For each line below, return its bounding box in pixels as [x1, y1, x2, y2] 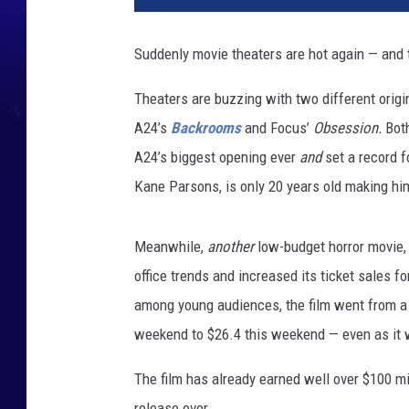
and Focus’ [241, 119, 313, 138]
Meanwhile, [134, 237, 207, 257]
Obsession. [313, 119, 385, 138]
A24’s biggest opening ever [134, 148, 299, 167]
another [207, 237, 254, 257]
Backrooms [171, 119, 241, 138]
